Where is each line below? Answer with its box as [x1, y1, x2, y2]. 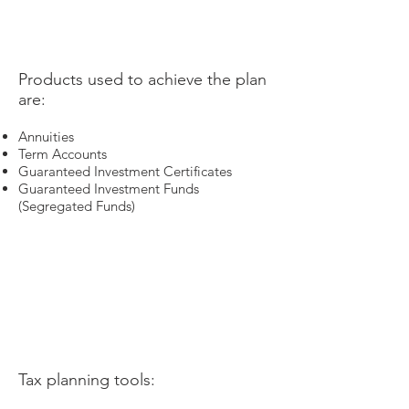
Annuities [18, 128, 74, 145]
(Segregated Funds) [18, 197, 135, 215]
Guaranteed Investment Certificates [18, 163, 232, 180]
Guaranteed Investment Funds [18, 180, 199, 197]
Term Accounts [18, 145, 107, 163]
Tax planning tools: [18, 370, 155, 390]
